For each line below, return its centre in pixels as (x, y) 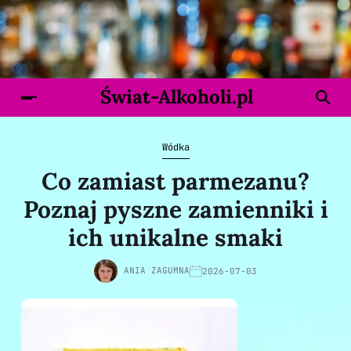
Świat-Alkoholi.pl (176, 97)
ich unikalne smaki (175, 237)
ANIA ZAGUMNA (157, 271)
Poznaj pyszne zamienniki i (175, 209)
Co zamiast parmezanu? (175, 181)
